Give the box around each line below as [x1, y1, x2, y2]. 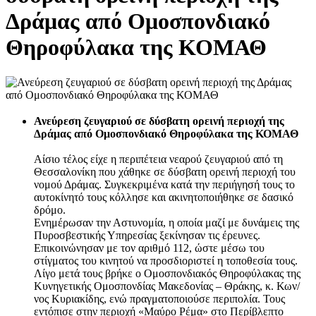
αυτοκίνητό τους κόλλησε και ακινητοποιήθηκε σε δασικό [34, 190, 293, 203]
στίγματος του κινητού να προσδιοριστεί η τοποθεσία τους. [34, 254, 298, 267]
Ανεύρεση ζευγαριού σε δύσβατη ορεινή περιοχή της [34, 114, 284, 127]
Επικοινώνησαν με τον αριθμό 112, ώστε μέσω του [34, 241, 265, 254]
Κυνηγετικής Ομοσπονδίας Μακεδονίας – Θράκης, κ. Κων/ [34, 279, 300, 292]
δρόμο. [34, 203, 66, 216]
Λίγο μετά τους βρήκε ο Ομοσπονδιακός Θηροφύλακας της [34, 267, 300, 279]
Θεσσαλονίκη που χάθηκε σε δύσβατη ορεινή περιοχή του [34, 165, 296, 178]
